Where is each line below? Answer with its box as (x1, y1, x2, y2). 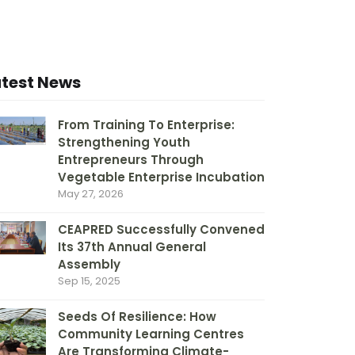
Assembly (58, 256, 120, 273)
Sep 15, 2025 (58, 273, 120, 288)
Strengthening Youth (58, 134, 190, 151)
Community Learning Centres (58, 326, 244, 342)
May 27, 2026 (58, 186, 124, 201)
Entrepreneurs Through (58, 151, 204, 168)
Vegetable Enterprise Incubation (58, 169, 265, 185)
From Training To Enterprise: (58, 116, 235, 133)
